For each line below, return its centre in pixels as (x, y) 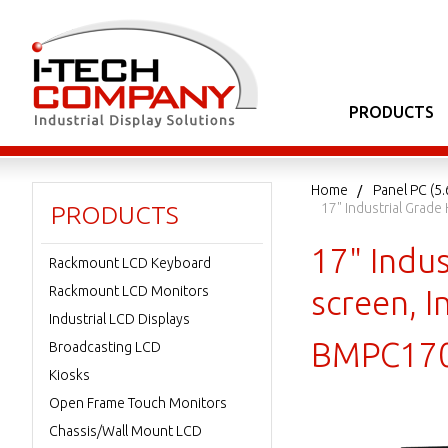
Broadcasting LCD (105, 347)
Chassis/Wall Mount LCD (125, 431)
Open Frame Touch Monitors (138, 403)
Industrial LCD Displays (119, 319)
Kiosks (69, 375)
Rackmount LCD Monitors (129, 291)
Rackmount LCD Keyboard (130, 263)
